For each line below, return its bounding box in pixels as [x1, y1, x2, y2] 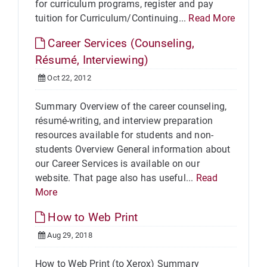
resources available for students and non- [35, 129, 214, 141]
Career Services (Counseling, [45, 36, 195, 50]
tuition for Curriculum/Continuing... [35, 13, 189, 24]
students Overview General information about [35, 144, 231, 155]
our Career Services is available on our [35, 158, 200, 169]
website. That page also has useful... [35, 172, 196, 184]
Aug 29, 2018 [45, 231, 92, 240]
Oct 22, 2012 [45, 73, 91, 82]
